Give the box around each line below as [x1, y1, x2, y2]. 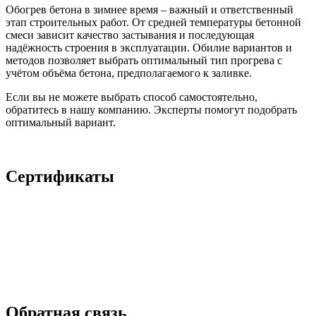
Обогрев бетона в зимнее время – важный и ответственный [6, 4, 293, 16]
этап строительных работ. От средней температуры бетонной [6, 16, 301, 29]
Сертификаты [6, 167, 114, 186]
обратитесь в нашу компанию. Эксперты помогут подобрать [6, 104, 297, 116]
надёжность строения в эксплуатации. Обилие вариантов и [6, 42, 292, 54]
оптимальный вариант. [6, 116, 119, 129]
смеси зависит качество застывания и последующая [6, 29, 254, 42]
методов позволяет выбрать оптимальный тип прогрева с [6, 54, 282, 67]
